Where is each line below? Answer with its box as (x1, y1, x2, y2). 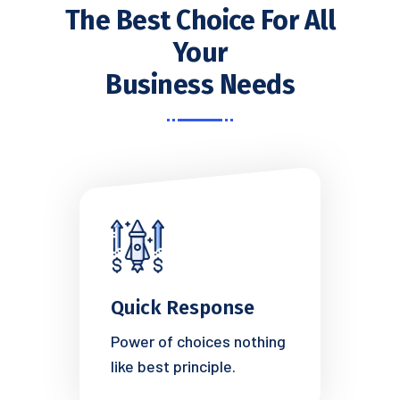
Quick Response (111, 296, 254, 320)
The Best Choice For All (64, 4, 336, 37)
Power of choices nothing (111, 331, 286, 351)
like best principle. (111, 356, 236, 376)
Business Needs (105, 69, 295, 101)
